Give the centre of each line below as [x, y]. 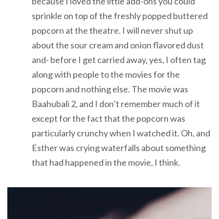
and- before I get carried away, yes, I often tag [119, 59]
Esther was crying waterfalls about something [119, 147]
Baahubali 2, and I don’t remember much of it [116, 103]
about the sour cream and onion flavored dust [118, 45]
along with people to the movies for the [106, 74]
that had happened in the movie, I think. [106, 162]
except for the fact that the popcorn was [109, 118]
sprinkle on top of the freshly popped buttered [120, 15]
